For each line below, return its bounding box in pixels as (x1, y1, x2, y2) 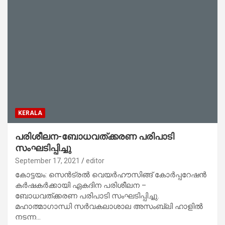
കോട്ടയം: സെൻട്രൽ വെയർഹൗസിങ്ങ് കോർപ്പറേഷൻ (15, 170, 206, 179)
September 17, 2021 (15, 156, 80, 165)
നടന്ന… (15, 212, 41, 221)
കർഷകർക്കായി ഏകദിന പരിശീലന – (15, 180, 146, 190)
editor (86, 156, 104, 165)
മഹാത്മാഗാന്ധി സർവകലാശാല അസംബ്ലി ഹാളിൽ (15, 201, 203, 211)
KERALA (18, 109, 42, 117)
